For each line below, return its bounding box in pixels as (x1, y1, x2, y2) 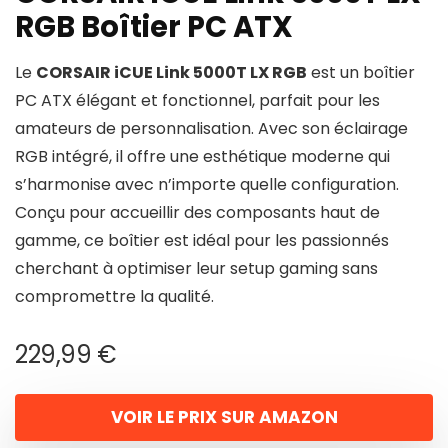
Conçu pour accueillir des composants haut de (15, 201, 380, 224)
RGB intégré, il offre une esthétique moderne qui (15, 145, 390, 168)
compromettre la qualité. (15, 285, 214, 308)
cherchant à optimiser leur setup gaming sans (15, 257, 378, 280)
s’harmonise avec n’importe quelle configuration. (15, 173, 399, 196)
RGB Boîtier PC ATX (15, 7, 293, 47)
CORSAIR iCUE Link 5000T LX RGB (36, 61, 307, 84)
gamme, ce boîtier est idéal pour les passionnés (15, 229, 389, 252)
